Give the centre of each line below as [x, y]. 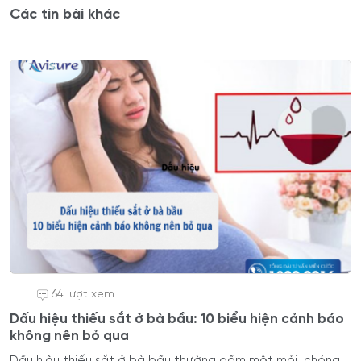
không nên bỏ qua [69, 336]
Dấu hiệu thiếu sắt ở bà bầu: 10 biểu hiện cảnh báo [177, 319]
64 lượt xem [83, 294]
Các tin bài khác [65, 15]
